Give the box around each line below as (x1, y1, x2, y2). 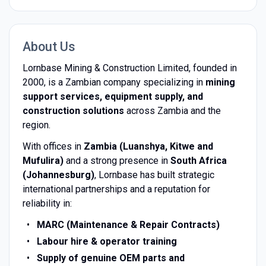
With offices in (22, 140, 84, 152)
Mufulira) (22, 154, 64, 166)
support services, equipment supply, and (22, 90, 203, 102)
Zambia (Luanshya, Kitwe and (83, 140, 213, 152)
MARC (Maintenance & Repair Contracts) (36, 218, 220, 230)
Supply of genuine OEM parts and (36, 252, 185, 264)
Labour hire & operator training (36, 235, 177, 247)
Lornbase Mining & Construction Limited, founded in (22, 62, 237, 74)
